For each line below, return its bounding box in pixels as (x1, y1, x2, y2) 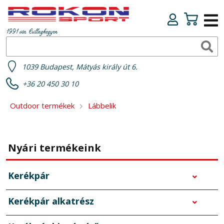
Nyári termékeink (8, 141, 101, 155)
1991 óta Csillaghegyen (6, 26, 57, 38)
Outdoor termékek (10, 100, 74, 111)
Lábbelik (88, 100, 116, 111)
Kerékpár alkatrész (8, 195, 94, 207)
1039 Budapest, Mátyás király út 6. (22, 62, 137, 72)
